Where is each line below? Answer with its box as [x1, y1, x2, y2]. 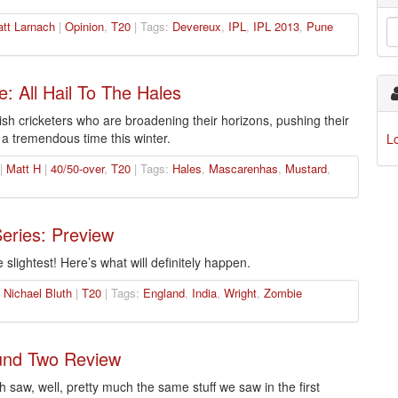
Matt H [5, 160, 41, 178]
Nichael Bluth [3, 284, 72, 302]
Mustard [284, 160, 327, 178]
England [142, 284, 185, 302]
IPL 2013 [252, 18, 299, 36]
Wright [223, 284, 257, 302]
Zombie [263, 284, 302, 302]
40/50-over [50, 160, 104, 178]
